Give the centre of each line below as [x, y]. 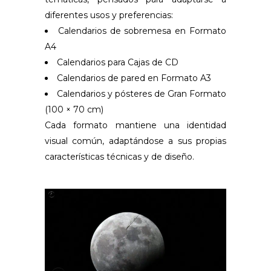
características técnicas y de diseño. [119, 156]
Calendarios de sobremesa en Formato [142, 31]
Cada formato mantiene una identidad [135, 125]
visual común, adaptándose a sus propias [135, 141]
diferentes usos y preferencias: [109, 15]
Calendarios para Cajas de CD [118, 62]
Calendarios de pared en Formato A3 [134, 78]
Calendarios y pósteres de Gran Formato [142, 93]
